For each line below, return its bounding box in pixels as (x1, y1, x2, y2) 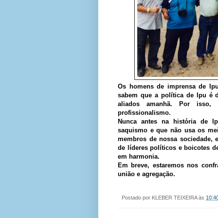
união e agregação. (118, 170, 175, 178)
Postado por (122, 194, 152, 200)
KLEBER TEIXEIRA (152, 194, 197, 200)
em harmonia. (118, 152, 160, 160)
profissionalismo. (118, 109, 171, 116)
